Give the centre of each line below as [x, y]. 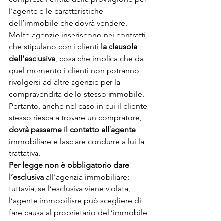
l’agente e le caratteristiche [57, 11]
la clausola [120, 46]
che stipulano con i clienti [55, 46]
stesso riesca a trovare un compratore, [76, 117]
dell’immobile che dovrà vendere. [68, 23]
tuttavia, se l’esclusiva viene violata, [71, 188]
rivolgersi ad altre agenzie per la [66, 82]
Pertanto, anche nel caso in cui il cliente [79, 106]
